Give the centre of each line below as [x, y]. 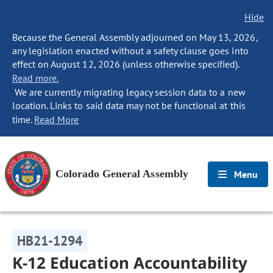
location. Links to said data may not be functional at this [129, 105]
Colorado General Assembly [122, 174]
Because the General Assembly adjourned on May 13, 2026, [135, 37]
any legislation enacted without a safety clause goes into [130, 51]
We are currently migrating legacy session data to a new [129, 92]
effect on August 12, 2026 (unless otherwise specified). [126, 64]
